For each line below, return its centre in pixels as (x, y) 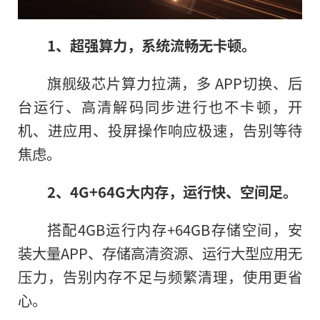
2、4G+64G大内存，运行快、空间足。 (172, 192)
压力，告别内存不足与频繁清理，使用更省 (160, 277)
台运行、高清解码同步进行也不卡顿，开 (160, 107)
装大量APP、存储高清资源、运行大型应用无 (160, 253)
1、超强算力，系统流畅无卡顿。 (151, 45)
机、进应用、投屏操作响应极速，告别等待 (160, 130)
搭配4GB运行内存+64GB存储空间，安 (174, 230)
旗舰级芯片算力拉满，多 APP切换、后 (174, 83)
